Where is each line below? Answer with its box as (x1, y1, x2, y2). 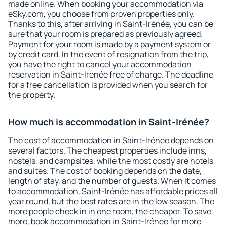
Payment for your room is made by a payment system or (8, 39, 211, 50)
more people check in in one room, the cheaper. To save (8, 206, 211, 217)
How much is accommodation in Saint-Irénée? (8, 116, 209, 128)
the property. (8, 89, 55, 100)
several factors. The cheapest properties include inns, (8, 145, 207, 156)
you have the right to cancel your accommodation (8, 59, 192, 70)
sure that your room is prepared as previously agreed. (8, 28, 203, 40)
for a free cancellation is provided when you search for (8, 79, 208, 90)
